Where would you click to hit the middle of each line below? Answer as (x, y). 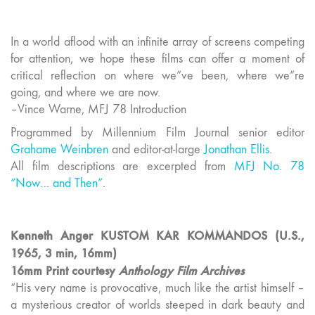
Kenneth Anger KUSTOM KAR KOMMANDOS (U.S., (157, 236)
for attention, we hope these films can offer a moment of (157, 58)
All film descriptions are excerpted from (122, 167)
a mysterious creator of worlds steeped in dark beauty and (157, 305)
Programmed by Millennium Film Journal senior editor (157, 133)
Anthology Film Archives (181, 271)
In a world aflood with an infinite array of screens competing (157, 41)
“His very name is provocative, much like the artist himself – (157, 288)
